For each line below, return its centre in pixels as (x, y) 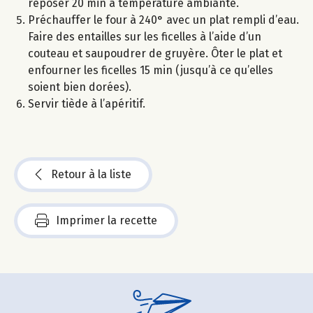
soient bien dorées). (80, 87)
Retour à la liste (91, 174)
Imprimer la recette (107, 220)
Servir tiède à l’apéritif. (87, 103)
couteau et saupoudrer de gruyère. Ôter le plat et (155, 53)
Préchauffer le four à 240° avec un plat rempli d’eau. (163, 20)
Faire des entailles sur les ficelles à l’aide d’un (145, 36)
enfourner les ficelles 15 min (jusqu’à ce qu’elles (151, 70)
